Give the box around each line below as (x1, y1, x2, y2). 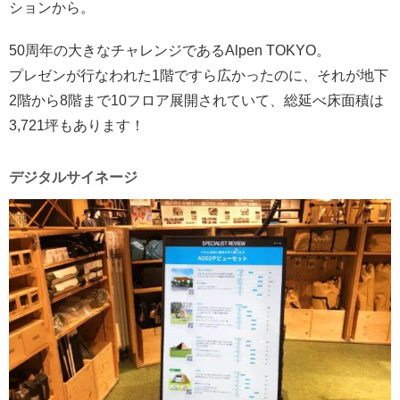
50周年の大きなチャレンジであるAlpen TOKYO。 (9, 43, 330, 59)
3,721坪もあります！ (9, 118, 145, 134)
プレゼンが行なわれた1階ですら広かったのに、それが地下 (9, 68, 388, 84)
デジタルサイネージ (9, 170, 137, 186)
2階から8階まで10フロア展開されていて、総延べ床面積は (9, 93, 384, 109)
